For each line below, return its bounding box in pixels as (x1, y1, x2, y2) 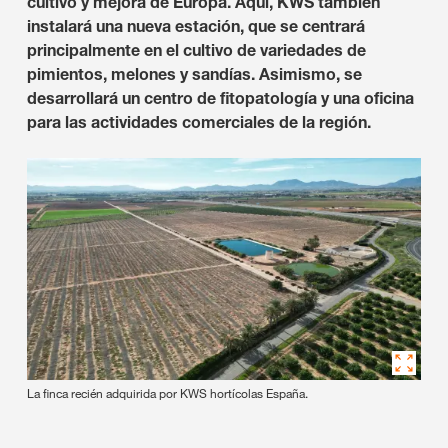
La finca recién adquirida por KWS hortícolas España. (27, 384, 308, 401)
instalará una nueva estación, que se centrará (27, 16, 365, 36)
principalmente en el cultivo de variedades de (27, 40, 366, 60)
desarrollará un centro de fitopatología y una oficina (27, 88, 414, 108)
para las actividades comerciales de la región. (27, 112, 371, 132)
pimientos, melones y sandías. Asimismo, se (27, 64, 362, 84)
